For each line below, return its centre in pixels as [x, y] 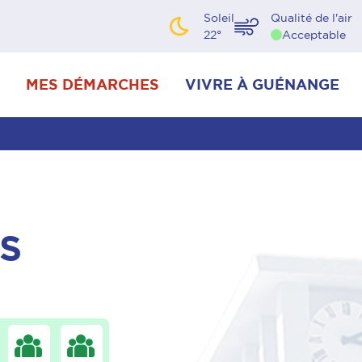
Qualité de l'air [311, 17]
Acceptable [314, 34]
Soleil [219, 17]
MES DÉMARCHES [93, 85]
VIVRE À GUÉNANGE [262, 85]
